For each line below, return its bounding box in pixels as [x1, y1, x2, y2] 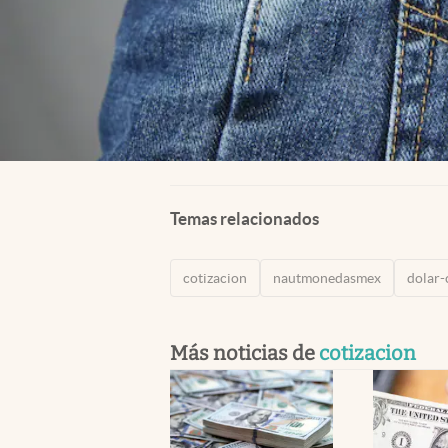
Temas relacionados [170, 208, 319, 228]
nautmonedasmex [273, 269, 381, 286]
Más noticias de [170, 340, 319, 365]
